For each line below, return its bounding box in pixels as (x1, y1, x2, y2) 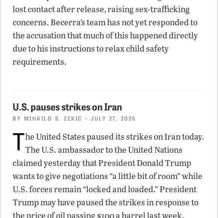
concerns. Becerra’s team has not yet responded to (13, 16, 198, 28)
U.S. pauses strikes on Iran (13, 99, 122, 113)
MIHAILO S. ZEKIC (23, 113, 82, 122)
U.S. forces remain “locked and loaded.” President (13, 183, 197, 195)
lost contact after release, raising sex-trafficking (13, 3, 190, 15)
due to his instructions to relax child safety (13, 42, 169, 54)
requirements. (13, 55, 67, 67)
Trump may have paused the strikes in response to (13, 196, 199, 208)
